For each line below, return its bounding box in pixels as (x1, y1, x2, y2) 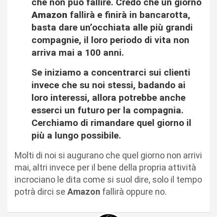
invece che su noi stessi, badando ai (31, 79, 186, 91)
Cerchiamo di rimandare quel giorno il (31, 117, 191, 129)
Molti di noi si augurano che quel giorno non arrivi (15, 150, 202, 161)
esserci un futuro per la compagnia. (31, 105, 184, 116)
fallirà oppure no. (100, 186, 169, 197)
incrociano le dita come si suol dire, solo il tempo (15, 174, 202, 185)
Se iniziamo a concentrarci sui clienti (31, 67, 190, 78)
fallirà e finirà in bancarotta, (67, 9, 190, 21)
